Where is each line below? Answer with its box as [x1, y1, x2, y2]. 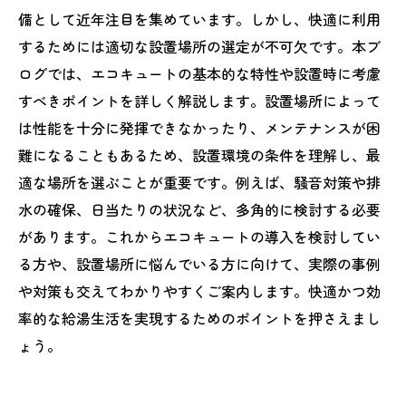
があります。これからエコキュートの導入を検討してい [18, 226, 381, 247]
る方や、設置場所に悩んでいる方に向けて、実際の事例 [18, 253, 381, 275]
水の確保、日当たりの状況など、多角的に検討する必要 [18, 198, 381, 220]
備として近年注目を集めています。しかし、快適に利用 [18, 8, 381, 30]
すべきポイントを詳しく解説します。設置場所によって [18, 90, 381, 111]
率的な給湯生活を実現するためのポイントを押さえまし [18, 307, 381, 329]
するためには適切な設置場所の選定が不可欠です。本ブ [18, 35, 381, 57]
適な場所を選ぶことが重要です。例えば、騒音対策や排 [18, 171, 381, 193]
